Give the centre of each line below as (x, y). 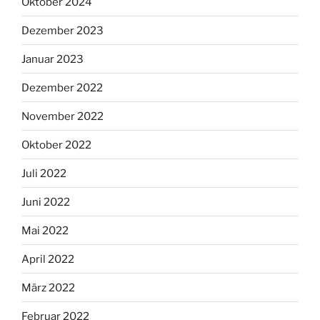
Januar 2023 (52, 59)
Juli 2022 (44, 173)
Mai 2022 (45, 230)
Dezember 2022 (62, 87)
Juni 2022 (46, 202)
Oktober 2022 (56, 145)
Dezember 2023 (62, 30)
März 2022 (48, 287)
